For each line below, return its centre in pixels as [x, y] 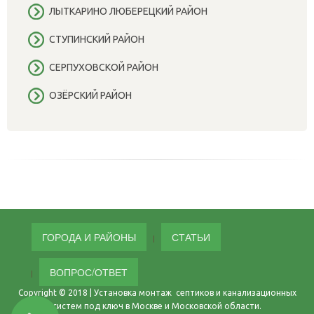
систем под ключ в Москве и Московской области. [157, 306]
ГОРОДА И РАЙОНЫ [89, 237]
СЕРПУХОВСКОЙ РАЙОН [104, 67]
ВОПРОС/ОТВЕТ [89, 272]
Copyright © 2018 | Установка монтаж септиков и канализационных [157, 292]
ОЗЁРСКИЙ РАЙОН [90, 95]
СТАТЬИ [191, 237]
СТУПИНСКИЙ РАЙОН [97, 39]
